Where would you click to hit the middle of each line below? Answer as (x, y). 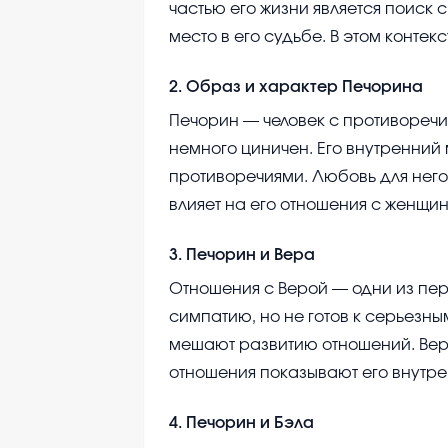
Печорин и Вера (250, 255)
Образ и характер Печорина (304, 87)
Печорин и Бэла (250, 423)
